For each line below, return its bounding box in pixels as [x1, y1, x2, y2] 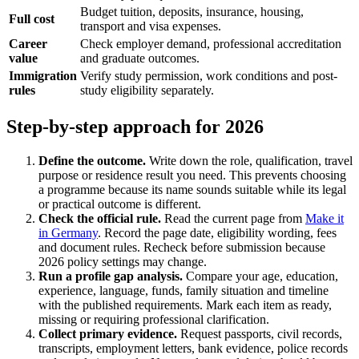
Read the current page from [161, 211, 305, 225]
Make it [305, 211, 344, 225]
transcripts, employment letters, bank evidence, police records [38, 341, 348, 355]
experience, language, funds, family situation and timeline [38, 283, 329, 297]
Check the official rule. [38, 211, 161, 225]
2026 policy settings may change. [38, 254, 207, 268]
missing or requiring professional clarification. [38, 312, 269, 326]
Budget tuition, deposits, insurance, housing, [80, 4, 304, 18]
